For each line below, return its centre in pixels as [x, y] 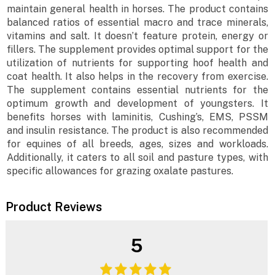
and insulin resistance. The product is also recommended [137, 131]
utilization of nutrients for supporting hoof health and [137, 63]
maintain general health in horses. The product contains [137, 9]
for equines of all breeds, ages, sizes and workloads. [137, 144]
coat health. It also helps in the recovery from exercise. [137, 77]
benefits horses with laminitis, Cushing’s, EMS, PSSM [137, 117]
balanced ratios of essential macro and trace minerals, [137, 23]
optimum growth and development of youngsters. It [137, 104]
